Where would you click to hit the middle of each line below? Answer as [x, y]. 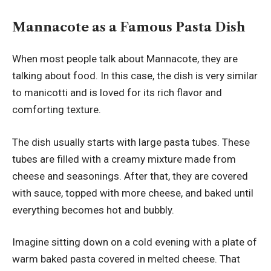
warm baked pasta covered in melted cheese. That [126, 259]
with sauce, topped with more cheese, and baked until [133, 193]
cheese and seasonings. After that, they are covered [130, 176]
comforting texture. [57, 110]
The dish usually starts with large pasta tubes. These [131, 142]
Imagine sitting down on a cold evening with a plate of [135, 242]
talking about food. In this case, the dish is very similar [135, 76]
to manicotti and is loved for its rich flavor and [117, 93]
